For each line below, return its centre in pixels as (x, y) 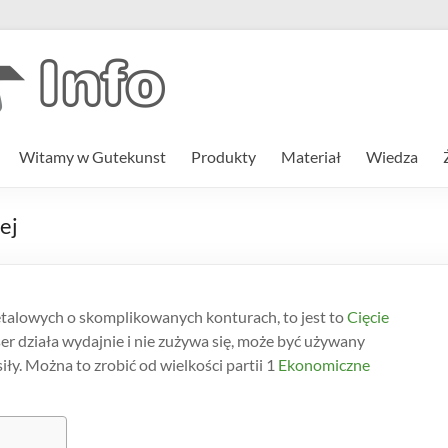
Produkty (223, 156)
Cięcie (366, 316)
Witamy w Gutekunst (92, 156)
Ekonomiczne (322, 364)
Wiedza (391, 156)
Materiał (310, 156)
